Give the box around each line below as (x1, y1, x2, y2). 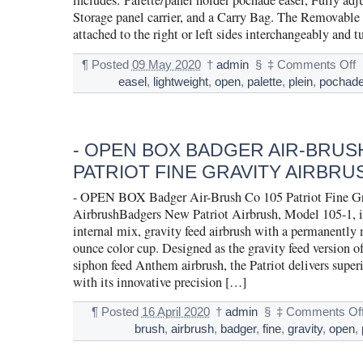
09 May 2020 (131, 58, 201, 71)
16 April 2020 (141, 305, 210, 319)
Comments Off (277, 58, 357, 71)
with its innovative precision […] (72, 273, 246, 292)
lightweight (152, 75, 208, 88)
